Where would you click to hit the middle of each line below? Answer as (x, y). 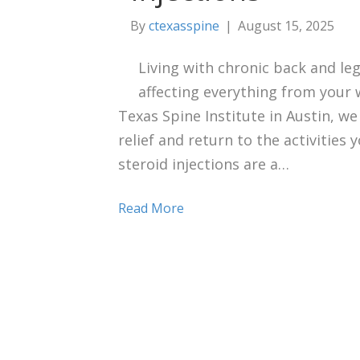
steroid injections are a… (204, 164)
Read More (151, 208)
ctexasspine (184, 25)
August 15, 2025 (286, 25)
